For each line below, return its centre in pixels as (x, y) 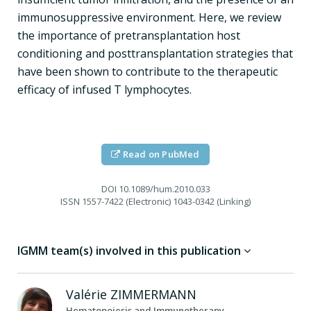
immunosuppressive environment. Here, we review (149, 17)
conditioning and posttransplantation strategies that (155, 53)
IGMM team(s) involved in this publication (131, 250)
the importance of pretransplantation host (129, 35)
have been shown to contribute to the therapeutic (148, 71)
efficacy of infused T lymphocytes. (104, 89)
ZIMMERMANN (153, 294)
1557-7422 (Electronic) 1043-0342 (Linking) (165, 201)
